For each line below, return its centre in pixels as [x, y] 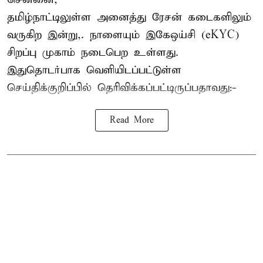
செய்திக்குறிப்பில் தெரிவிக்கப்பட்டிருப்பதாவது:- [122, 88]
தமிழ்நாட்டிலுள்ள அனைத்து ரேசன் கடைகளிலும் [129, 18]
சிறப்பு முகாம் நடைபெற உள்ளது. [93, 53]
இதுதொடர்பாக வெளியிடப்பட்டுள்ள [94, 70]
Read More [131, 121]
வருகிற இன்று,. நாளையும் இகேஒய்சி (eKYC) [123, 35]
